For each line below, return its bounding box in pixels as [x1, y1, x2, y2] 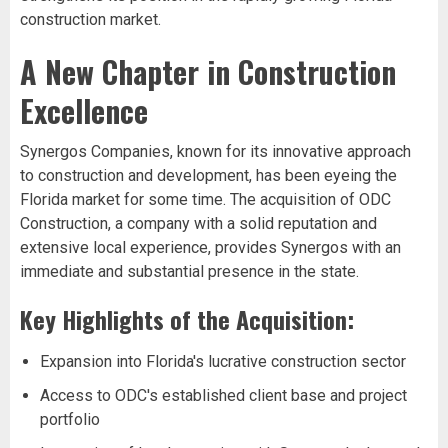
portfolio [40, 409, 100, 429]
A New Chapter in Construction [20, 48, 396, 94]
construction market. [20, 9, 161, 29]
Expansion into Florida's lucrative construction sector [40, 351, 406, 371]
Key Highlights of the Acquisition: [20, 300, 354, 337]
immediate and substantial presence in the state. [20, 261, 359, 281]
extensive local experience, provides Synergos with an [20, 237, 401, 257]
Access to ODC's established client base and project [40, 385, 407, 405]
